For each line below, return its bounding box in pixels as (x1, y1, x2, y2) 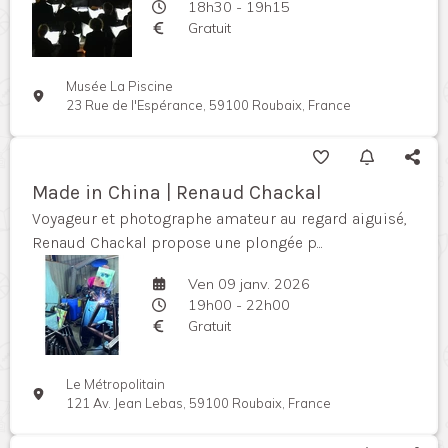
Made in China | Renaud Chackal (32, 181, 321, 205)
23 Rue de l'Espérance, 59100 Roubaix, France (66, 97, 352, 114)
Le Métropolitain (66, 376, 166, 393)
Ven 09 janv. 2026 (187, 274, 310, 293)
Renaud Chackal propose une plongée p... (32, 233, 323, 253)
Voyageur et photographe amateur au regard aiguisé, (32, 209, 407, 229)
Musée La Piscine (66, 78, 174, 95)
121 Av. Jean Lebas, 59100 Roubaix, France (66, 395, 332, 412)
